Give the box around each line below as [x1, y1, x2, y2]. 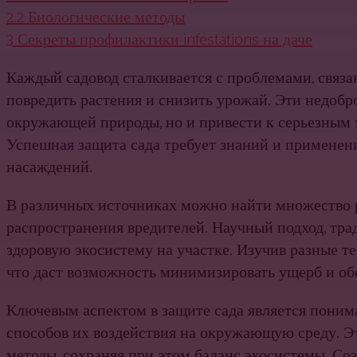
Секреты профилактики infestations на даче [18, 27, 312, 53]
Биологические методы [28, 5, 185, 31]
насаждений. [6, 155, 92, 181]
